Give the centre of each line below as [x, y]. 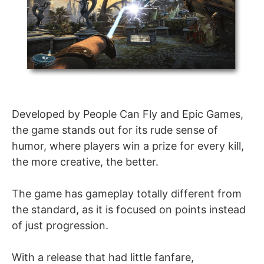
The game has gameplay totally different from [127, 193]
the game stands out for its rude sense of [115, 130]
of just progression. [60, 225]
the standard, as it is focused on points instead [129, 209]
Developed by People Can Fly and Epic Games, [128, 114]
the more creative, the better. [85, 161]
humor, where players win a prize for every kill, [128, 146]
